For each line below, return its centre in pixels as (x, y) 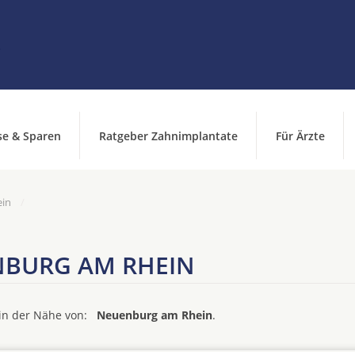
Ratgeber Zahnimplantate (168, 136)
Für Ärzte (300, 136)
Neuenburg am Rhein (155, 315)
